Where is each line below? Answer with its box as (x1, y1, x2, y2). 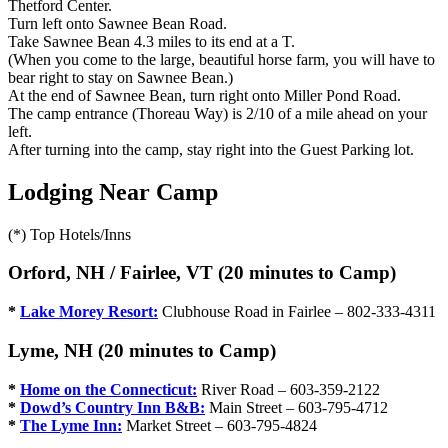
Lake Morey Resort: (20, 303, 158, 321)
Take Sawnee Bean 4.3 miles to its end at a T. (8, 32, 295, 50)
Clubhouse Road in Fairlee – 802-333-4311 (158, 303, 436, 321)
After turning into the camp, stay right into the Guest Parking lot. (8, 140, 414, 158)
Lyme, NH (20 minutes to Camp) (8, 339, 276, 361)
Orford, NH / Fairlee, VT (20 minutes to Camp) (8, 262, 396, 284)
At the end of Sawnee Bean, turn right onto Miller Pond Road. (8, 86, 401, 104)
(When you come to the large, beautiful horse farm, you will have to (8, 50, 435, 68)
